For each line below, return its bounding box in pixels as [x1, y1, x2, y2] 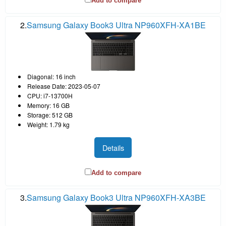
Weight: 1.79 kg [27, 120, 70, 129]
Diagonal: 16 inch [27, 72, 76, 81]
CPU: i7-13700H [27, 91, 73, 100]
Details [102, 142, 124, 153]
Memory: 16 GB [27, 101, 70, 110]
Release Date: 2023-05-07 [27, 82, 100, 91]
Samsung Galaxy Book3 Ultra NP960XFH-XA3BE [27, 191, 206, 203]
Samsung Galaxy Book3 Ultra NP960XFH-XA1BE [27, 19, 206, 31]
